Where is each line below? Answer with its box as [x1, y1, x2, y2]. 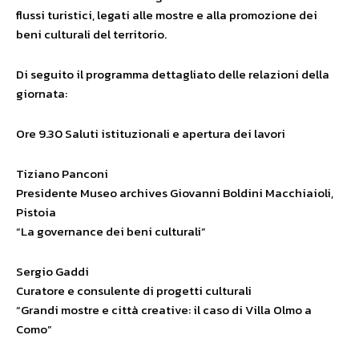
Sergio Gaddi [16, 262, 89, 281]
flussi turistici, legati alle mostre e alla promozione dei [16, 6, 317, 25]
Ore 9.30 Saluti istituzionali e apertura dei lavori [16, 124, 285, 143]
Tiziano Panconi [16, 164, 108, 184]
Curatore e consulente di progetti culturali [16, 281, 252, 301]
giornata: [16, 84, 67, 103]
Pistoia [16, 203, 56, 222]
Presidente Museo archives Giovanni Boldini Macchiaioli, [16, 184, 333, 203]
